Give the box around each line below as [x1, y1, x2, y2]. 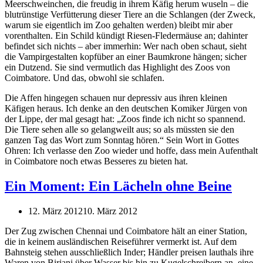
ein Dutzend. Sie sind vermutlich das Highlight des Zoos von [5, 62, 230, 73]
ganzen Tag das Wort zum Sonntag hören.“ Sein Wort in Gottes [5, 135, 239, 146]
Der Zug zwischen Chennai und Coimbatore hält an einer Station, [5, 225, 247, 236]
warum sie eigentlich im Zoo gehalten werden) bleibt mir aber [5, 20, 232, 31]
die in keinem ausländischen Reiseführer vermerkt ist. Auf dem [5, 236, 237, 247]
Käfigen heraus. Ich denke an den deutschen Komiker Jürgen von [5, 103, 247, 114]
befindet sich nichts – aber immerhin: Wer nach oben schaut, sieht [5, 41, 247, 52]
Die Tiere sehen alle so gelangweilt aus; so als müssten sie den [5, 124, 234, 135]
